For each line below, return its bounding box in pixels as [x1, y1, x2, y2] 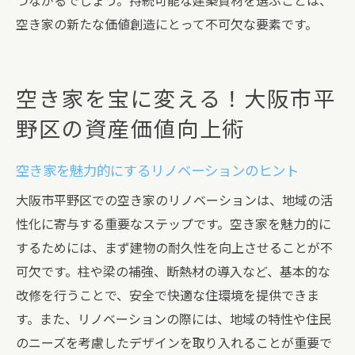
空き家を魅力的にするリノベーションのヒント [16, 163, 299, 179]
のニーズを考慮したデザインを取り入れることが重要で [16, 336, 332, 351]
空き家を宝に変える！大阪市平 [16, 87, 337, 113]
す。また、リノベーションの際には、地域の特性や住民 [16, 312, 331, 327]
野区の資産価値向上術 [16, 117, 246, 143]
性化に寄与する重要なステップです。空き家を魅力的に [16, 217, 331, 232]
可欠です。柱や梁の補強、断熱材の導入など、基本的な [16, 265, 330, 280]
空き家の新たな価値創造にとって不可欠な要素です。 [16, 17, 318, 32]
